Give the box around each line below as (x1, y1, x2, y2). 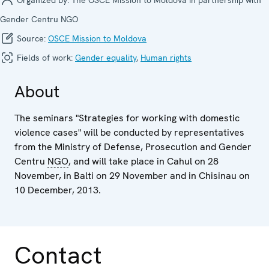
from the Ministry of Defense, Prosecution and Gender (14, 140, 252, 153)
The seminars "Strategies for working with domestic (14, 111, 240, 124)
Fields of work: (14, 52, 75, 63)
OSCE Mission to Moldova (48, 32, 147, 44)
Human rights (141, 52, 192, 63)
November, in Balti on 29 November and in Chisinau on (14, 169, 250, 182)
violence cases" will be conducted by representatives (14, 125, 244, 139)
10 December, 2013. (14, 183, 101, 196)
